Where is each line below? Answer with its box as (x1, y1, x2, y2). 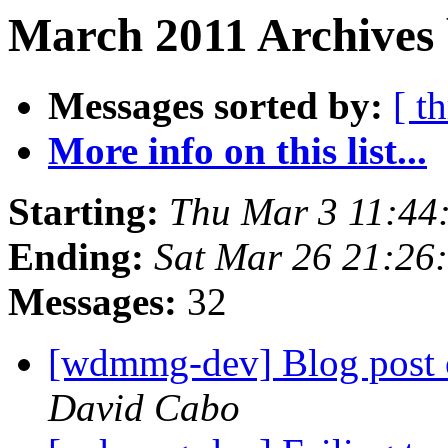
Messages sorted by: (48, 84, 383, 128)
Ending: (8, 235, 144, 279)
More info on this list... (48, 129, 427, 173)
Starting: (8, 190, 159, 234)
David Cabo (48, 386, 240, 430)
